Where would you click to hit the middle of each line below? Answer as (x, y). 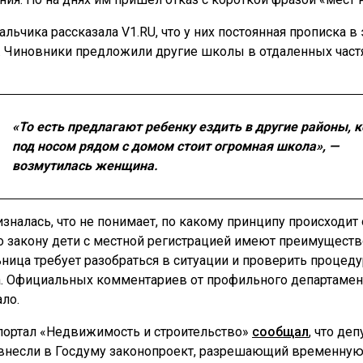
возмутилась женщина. (85, 166)
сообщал (280, 332)
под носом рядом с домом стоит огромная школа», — (175, 146)
